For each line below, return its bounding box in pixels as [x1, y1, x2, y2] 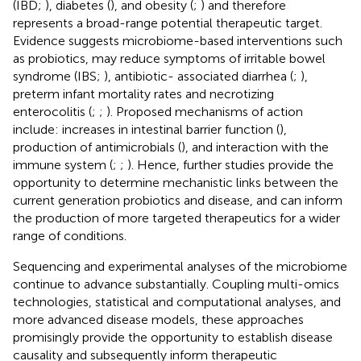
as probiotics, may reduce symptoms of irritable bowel [13, 50, 326, 66]
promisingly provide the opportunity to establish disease [13, 329, 333, 345]
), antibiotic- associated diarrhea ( [104, 68, 293, 84]
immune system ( [13, 156, 113, 172]
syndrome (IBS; [13, 68, 104, 84]
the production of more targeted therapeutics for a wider [13, 210, 340, 226]
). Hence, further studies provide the [127, 156, 334, 172]
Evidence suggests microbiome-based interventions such [13, 32, 342, 48]
